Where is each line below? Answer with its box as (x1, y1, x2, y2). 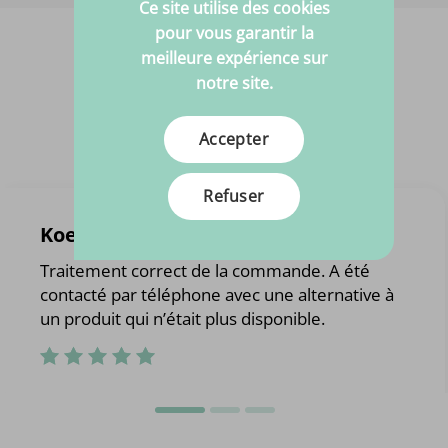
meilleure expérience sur (140, 47, 328, 69)
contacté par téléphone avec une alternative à (40, 282, 395, 306)
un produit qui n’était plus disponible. (40, 306, 326, 330)
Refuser (203, 185, 265, 207)
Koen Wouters (40, 220, 180, 248)
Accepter (198, 128, 270, 150)
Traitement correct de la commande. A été (40, 258, 371, 282)
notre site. (195, 72, 273, 94)
